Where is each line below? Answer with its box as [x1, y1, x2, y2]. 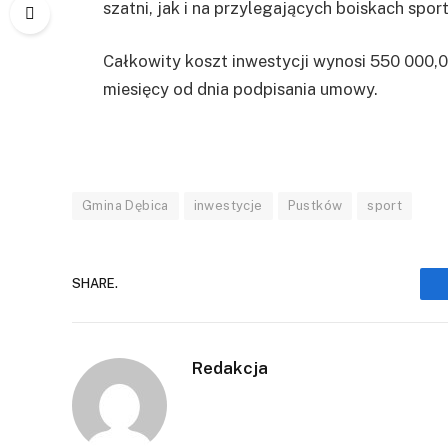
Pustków [287, 197, 343, 213]
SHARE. [72, 276, 118, 292]
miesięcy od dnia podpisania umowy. [103, 79, 378, 100]
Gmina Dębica [82, 197, 169, 213]
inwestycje [193, 197, 263, 213]
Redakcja [192, 357, 268, 378]
